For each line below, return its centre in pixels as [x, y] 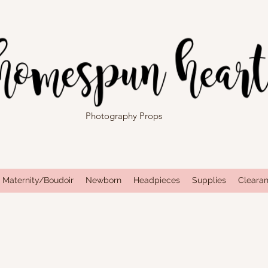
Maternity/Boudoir [38, 180]
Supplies [209, 180]
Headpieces [156, 180]
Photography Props [124, 116]
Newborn [103, 180]
